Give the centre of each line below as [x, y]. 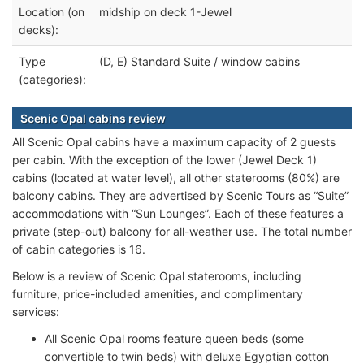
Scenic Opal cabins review [93, 118]
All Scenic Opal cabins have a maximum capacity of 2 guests [174, 141]
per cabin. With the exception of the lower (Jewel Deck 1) [165, 159]
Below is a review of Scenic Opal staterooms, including [157, 275]
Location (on [52, 11]
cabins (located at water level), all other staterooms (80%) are [176, 177]
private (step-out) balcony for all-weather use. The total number [182, 231]
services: [36, 311]
